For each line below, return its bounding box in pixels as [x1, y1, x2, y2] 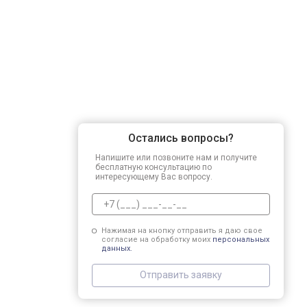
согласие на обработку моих [101, 234, 212, 244]
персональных [212, 234, 269, 244]
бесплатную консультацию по [95, 162, 212, 172]
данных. [101, 243, 132, 253]
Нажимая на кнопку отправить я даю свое [101, 225, 262, 235]
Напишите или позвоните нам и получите [95, 152, 257, 162]
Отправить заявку [140, 269, 222, 280]
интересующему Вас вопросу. [95, 171, 212, 182]
